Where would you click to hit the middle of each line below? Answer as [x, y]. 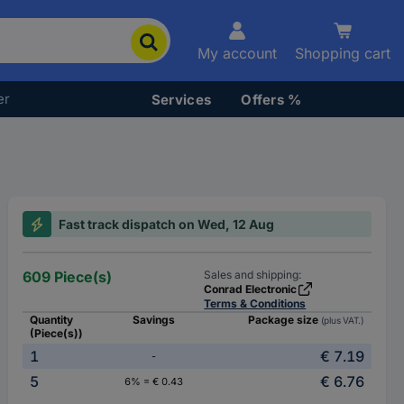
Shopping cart [343, 53]
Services [181, 99]
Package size [284, 320]
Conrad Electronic [251, 289]
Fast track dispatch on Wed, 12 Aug [167, 224]
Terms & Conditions [255, 303]
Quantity [52, 320]
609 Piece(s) [68, 277]
